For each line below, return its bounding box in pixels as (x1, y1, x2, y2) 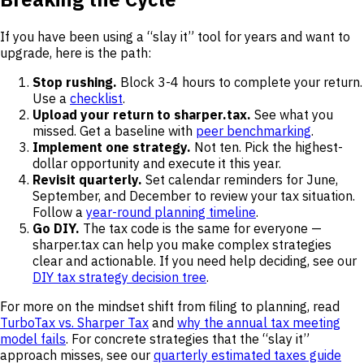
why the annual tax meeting (177, 314, 340, 331)
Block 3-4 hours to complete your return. (117, 74, 362, 90)
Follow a (32, 204, 86, 220)
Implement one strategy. (32, 139, 191, 155)
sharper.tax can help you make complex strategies (32, 236, 331, 253)
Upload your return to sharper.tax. (32, 106, 251, 123)
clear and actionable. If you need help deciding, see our (32, 253, 357, 269)
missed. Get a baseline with (32, 123, 196, 139)
